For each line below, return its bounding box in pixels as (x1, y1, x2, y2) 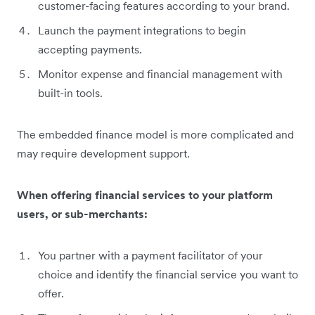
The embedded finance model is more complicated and (17, 127, 294, 141)
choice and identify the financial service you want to (38, 266, 298, 281)
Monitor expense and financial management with (38, 66, 283, 81)
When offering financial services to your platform (17, 187, 273, 202)
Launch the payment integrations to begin (38, 22, 246, 37)
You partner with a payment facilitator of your (38, 247, 263, 262)
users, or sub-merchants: (17, 206, 148, 221)
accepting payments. (38, 41, 142, 56)
